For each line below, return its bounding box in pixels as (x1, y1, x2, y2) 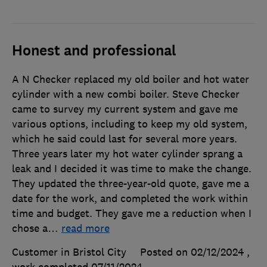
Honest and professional (12, 41, 176, 61)
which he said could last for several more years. (12, 132, 237, 146)
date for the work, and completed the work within (12, 192, 248, 206)
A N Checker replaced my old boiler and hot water (12, 73, 249, 86)
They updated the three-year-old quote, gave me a (12, 177, 249, 191)
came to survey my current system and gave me (12, 103, 238, 116)
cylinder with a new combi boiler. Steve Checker (12, 88, 240, 101)
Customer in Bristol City (12, 246, 126, 259)
